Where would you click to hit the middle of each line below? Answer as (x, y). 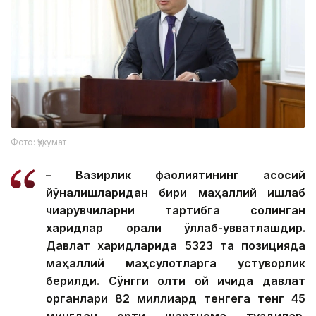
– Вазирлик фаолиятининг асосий (176, 175)
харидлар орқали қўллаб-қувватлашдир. (176, 228)
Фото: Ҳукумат (38, 142)
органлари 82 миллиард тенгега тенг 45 (176, 299)
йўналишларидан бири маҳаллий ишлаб (176, 193)
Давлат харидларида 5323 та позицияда (176, 246)
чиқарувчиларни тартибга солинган (176, 211)
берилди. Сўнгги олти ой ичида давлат (176, 281)
